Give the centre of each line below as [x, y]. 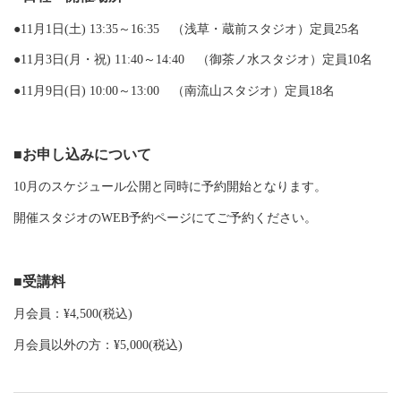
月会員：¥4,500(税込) [73, 314]
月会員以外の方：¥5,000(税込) [98, 345]
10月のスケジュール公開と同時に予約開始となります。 [170, 187]
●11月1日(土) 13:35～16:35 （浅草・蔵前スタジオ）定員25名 [187, 29]
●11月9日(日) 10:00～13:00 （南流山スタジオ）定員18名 [174, 90]
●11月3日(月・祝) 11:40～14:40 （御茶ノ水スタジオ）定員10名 [193, 60]
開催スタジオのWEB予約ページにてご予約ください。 [165, 218]
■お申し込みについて [82, 154]
